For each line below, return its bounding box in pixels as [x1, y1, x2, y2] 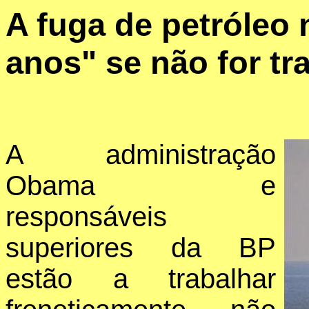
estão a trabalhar [6, 263, 276, 295]
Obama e [6, 170, 276, 201]
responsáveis [6, 201, 167, 232]
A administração [6, 139, 276, 170]
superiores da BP [6, 232, 276, 263]
